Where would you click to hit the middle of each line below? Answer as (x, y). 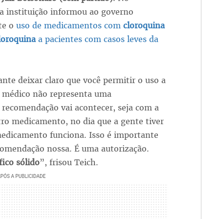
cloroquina (144, 26)
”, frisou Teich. (69, 163)
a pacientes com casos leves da (97, 39)
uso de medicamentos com (69, 26)
